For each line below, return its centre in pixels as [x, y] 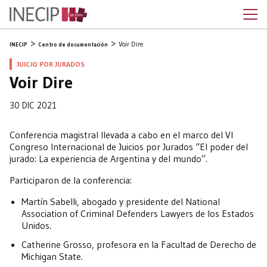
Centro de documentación [73, 44]
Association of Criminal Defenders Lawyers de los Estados [138, 213]
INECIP [18, 44]
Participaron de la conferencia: [71, 180]
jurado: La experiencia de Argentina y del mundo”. [108, 159]
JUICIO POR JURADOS [51, 64]
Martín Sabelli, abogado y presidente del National [121, 201]
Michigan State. [52, 256]
